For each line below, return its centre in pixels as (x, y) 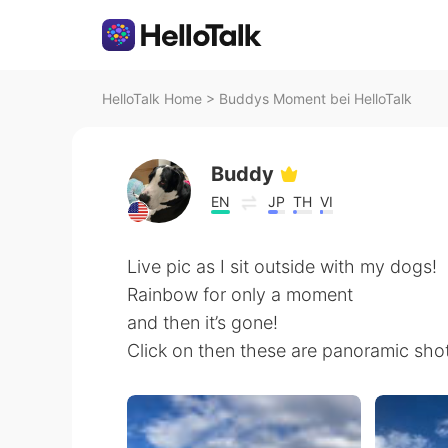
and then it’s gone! (202, 322)
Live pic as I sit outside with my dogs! (282, 266)
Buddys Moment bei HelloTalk (315, 98)
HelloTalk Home (152, 98)
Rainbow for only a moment (240, 294)
